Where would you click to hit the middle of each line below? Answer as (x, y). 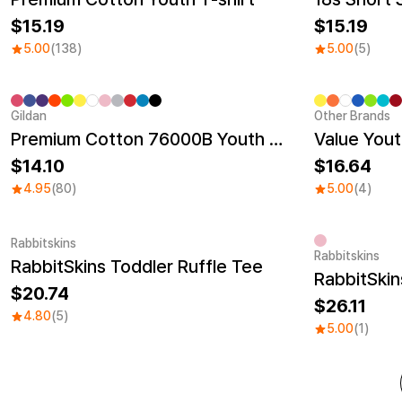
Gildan (29, 116)
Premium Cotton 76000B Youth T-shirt (276, 139)
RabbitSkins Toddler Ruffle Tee (137, 267)
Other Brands (352, 116)
